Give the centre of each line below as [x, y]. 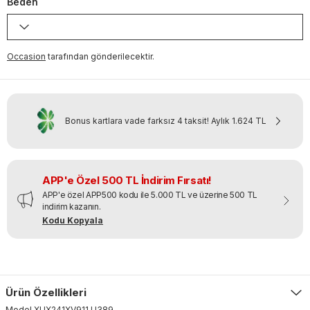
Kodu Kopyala [73, 220]
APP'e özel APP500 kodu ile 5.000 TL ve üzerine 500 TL [150, 194]
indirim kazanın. [72, 206]
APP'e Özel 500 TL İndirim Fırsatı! [127, 180]
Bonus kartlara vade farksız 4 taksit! [137, 120]
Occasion [26, 56]
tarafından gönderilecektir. [101, 56]
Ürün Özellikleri [46, 292]
